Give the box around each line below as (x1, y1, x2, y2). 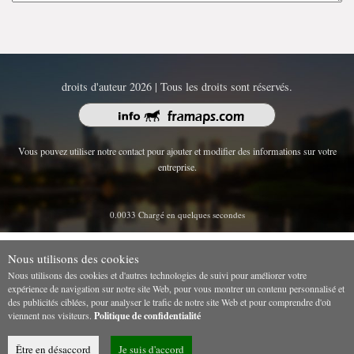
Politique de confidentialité (94, 309, 201, 323)
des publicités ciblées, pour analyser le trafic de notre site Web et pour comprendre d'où (8, 296, 331, 309)
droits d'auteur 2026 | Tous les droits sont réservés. (62, 79, 292, 95)
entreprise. (157, 160, 197, 174)
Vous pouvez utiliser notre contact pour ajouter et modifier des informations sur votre (17, 145, 337, 158)
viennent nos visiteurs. (8, 309, 94, 322)
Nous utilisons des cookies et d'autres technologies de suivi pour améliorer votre (8, 269, 307, 282)
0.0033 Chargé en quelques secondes (109, 209, 245, 221)
